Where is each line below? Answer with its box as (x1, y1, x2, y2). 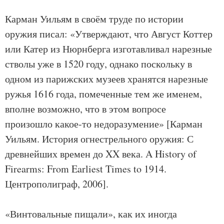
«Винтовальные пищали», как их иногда (5, 207, 177, 220)
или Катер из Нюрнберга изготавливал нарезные (5, 42, 212, 55)
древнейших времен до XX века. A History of (5, 147, 196, 160)
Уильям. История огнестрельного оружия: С (5, 132, 193, 145)
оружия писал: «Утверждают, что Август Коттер (5, 27, 212, 40)
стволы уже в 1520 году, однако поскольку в (5, 57, 192, 70)
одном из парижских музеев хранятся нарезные (5, 72, 208, 85)
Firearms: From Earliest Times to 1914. (5, 162, 166, 175)
